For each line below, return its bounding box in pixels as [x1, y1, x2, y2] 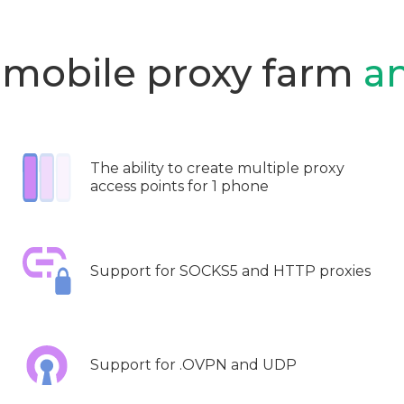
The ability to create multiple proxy [90, 159, 344, 177]
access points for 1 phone [90, 177, 269, 195]
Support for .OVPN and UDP [90, 355, 297, 373]
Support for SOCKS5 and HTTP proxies [90, 262, 371, 280]
